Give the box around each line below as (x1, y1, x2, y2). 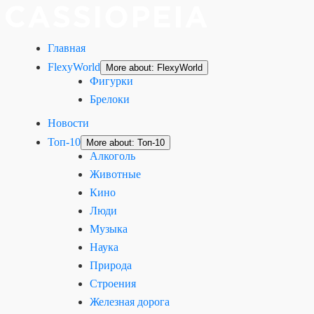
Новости (48, 117, 89, 129)
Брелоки (90, 93, 130, 105)
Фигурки (90, 75, 133, 87)
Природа (90, 259, 132, 271)
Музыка (90, 223, 128, 235)
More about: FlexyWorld (106, 62, 203, 73)
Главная (48, 42, 86, 54)
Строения (90, 278, 136, 289)
